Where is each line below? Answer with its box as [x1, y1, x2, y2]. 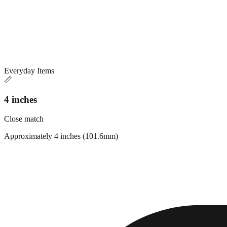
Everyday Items [4, 66, 54, 75]
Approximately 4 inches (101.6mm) [4, 132, 118, 141]
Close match [4, 115, 44, 124]
